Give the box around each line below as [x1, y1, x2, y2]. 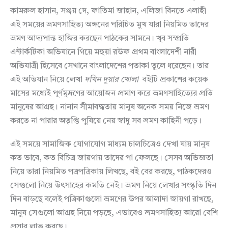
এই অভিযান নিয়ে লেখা [10, 75, 84, 84]
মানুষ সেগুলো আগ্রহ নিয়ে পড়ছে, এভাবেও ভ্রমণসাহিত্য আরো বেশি [10, 209, 218, 218]
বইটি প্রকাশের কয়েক [142, 75, 208, 84]
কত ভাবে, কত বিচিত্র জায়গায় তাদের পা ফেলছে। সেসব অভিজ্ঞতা [10, 154, 213, 163]
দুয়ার [103, 75, 119, 84]
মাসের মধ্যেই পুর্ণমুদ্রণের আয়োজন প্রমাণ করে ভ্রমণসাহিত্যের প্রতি [10, 89, 213, 98]
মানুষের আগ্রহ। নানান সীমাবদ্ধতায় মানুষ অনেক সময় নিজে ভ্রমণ [10, 103, 209, 111]
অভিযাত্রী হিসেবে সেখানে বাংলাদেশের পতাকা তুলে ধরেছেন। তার [10, 62, 209, 70]
